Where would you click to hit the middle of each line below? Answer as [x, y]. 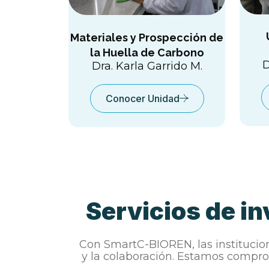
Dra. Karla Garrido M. [147, 66]
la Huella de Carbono [147, 52]
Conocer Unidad [142, 98]
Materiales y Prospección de [147, 37]
